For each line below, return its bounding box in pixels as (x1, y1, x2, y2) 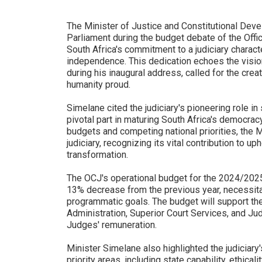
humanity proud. (67, 79, 130, 90)
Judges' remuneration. (67, 219, 157, 230)
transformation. (67, 149, 128, 160)
